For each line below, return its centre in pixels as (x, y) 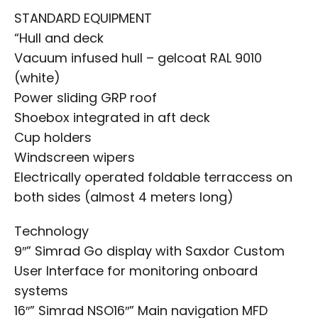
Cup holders (53, 137)
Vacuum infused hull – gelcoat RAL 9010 (138, 58)
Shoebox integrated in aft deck (112, 117)
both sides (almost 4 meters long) (124, 197)
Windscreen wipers (75, 157)
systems (41, 291)
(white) (37, 78)
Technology (51, 231)
